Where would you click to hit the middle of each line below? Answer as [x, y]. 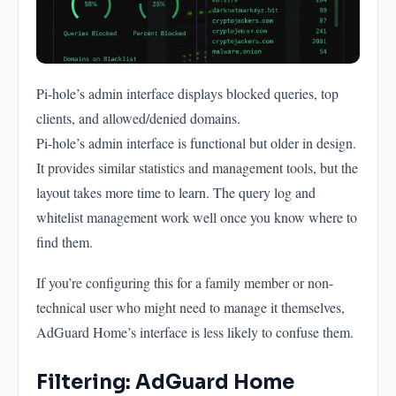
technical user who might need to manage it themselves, [190, 307]
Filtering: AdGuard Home [165, 381]
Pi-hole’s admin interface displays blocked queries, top [187, 93]
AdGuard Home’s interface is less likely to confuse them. [195, 331]
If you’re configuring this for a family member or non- [185, 282]
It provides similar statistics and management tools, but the [197, 167]
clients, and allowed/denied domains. [138, 118]
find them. [65, 241]
